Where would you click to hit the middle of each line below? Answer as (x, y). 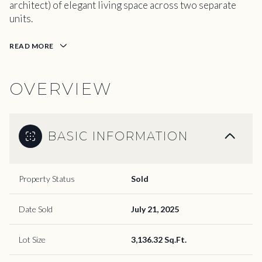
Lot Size (32, 239)
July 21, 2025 (155, 209)
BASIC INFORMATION (118, 136)
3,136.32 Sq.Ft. (159, 239)
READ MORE (32, 46)
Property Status (47, 178)
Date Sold (36, 209)
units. (21, 18)
